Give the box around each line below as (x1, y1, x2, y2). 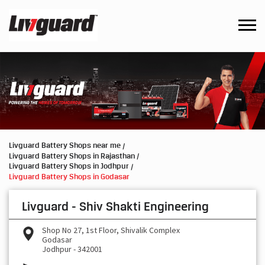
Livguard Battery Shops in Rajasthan (9, 150, 135, 160)
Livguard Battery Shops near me (9, 140, 121, 150)
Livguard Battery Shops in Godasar (9, 171, 130, 181)
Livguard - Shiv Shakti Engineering (22, 199, 209, 214)
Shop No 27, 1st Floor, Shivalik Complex (42, 224, 180, 235)
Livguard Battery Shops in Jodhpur (9, 161, 129, 171)
